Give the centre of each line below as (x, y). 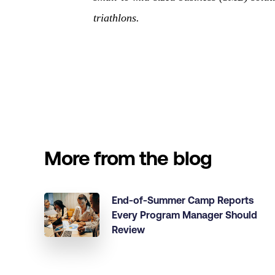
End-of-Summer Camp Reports (183, 200)
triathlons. (116, 18)
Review (128, 230)
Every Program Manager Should (184, 215)
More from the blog (128, 158)
